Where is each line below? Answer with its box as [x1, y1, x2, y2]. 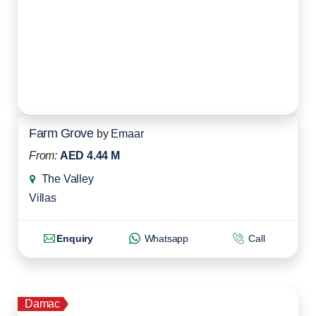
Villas [29, 192, 56, 205]
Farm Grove [29, 126, 93, 141]
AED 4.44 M [59, 150, 120, 162]
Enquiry [56, 233, 93, 244]
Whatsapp [141, 233, 189, 244]
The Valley [41, 173, 94, 186]
